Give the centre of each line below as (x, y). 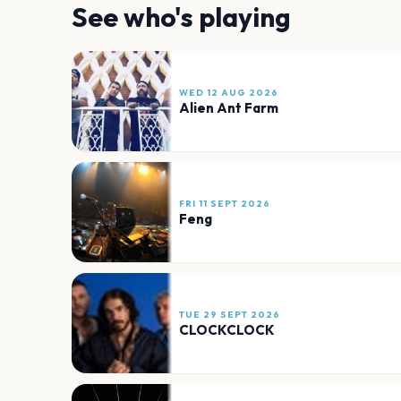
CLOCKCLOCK (227, 329)
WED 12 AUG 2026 (229, 92)
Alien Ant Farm (229, 107)
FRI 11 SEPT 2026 (225, 203)
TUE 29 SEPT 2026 (230, 314)
